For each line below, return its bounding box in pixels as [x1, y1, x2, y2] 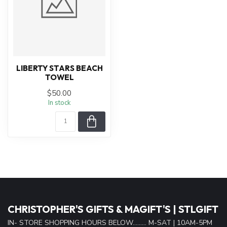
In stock [48, 98, 71, 108]
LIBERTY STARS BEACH [16, 63, 103, 73]
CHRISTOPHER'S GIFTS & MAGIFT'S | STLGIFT [8, 203, 218, 216]
